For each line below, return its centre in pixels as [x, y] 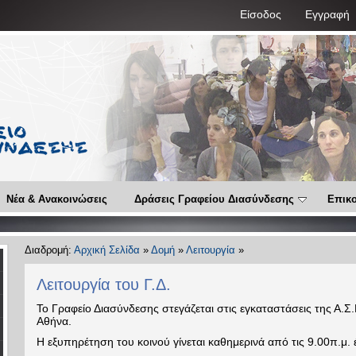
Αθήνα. [54, 321]
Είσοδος [261, 14]
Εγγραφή [327, 14]
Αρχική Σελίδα [107, 250]
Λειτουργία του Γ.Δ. [104, 284]
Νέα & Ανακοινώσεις [57, 199]
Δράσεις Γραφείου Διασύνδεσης [214, 199]
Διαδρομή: [49, 250]
